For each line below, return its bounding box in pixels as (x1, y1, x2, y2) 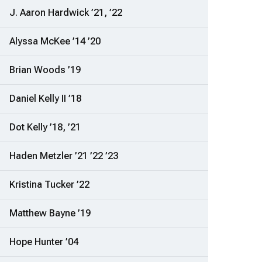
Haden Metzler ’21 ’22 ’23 (9, 150, 118, 162)
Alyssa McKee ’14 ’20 (9, 36, 101, 47)
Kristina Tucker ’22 (9, 179, 89, 191)
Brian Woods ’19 (9, 64, 81, 76)
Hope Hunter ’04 (9, 236, 78, 248)
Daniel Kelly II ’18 (9, 93, 81, 105)
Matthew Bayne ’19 (9, 208, 91, 219)
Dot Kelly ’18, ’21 (9, 122, 81, 133)
